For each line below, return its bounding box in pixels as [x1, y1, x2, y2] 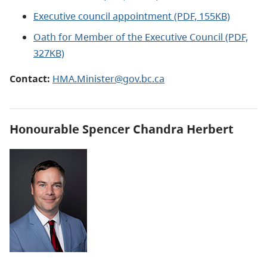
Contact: [10, 72, 50, 86]
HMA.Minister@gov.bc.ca [52, 72, 164, 86]
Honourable [10, 121, 82, 138]
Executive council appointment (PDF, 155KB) [33, 10, 230, 23]
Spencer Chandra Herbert [82, 121, 234, 138]
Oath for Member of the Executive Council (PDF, [33, 30, 248, 44]
